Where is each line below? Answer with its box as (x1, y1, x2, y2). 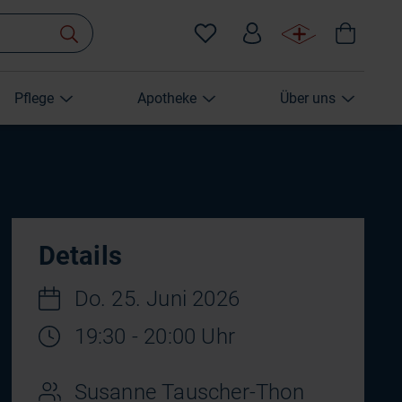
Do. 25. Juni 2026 (74, 286, 240, 311)
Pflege (13, 90, 54, 107)
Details (38, 240, 123, 271)
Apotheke (136, 90, 197, 107)
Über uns (279, 90, 336, 107)
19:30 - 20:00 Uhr (74, 324, 236, 349)
